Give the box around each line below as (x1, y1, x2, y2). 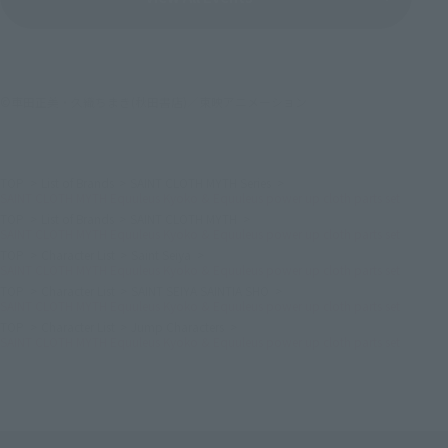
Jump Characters (131, 318, 225, 336)
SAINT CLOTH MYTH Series (130, 174, 272, 192)
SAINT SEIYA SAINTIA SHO (131, 282, 270, 300)
